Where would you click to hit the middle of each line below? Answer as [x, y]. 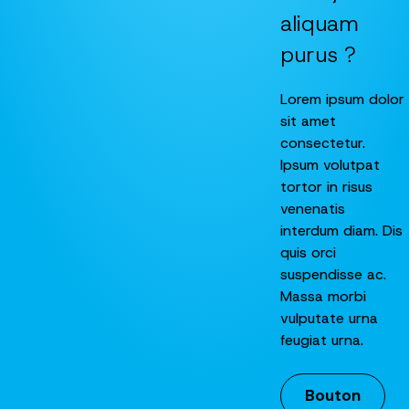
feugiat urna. [322, 340]
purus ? [318, 54]
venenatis [313, 208]
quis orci [308, 252]
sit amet [308, 121]
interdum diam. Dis [341, 230]
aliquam [320, 23]
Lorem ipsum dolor [342, 99]
